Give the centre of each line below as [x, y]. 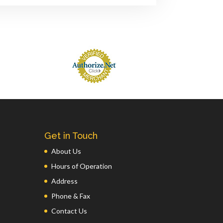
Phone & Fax [71, 196]
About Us [66, 151]
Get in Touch [71, 135]
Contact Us [69, 211]
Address [65, 181]
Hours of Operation [82, 166]
